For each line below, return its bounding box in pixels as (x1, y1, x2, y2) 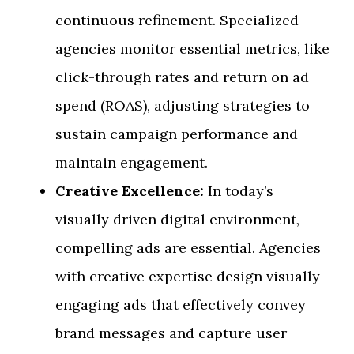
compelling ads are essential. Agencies (55, 239, 321, 258)
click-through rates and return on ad (55, 68, 309, 87)
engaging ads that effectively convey (55, 296, 306, 314)
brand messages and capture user (55, 324, 287, 343)
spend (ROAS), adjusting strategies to (55, 96, 310, 115)
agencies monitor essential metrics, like (55, 40, 330, 58)
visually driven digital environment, (55, 210, 299, 229)
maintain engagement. (55, 153, 208, 172)
